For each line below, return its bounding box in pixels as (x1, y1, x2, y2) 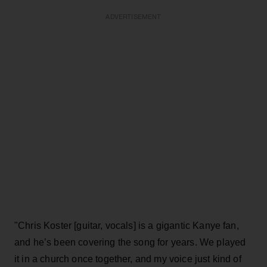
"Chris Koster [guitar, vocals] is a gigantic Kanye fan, (14, 220, 239, 231)
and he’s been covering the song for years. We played (14, 237, 246, 247)
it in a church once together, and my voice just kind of (14, 253, 241, 264)
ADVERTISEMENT (105, 13, 162, 20)
